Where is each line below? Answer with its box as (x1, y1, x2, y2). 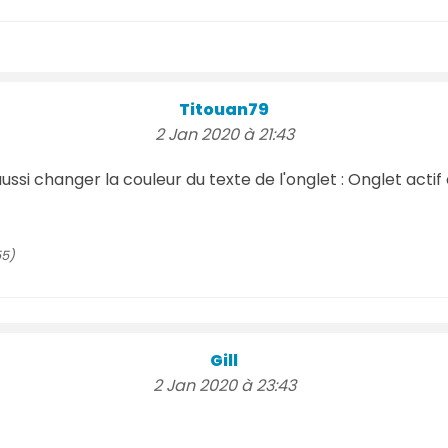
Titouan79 (179, 97, 269, 121)
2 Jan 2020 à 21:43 (154, 122, 294, 146)
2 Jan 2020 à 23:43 (152, 373, 296, 397)
